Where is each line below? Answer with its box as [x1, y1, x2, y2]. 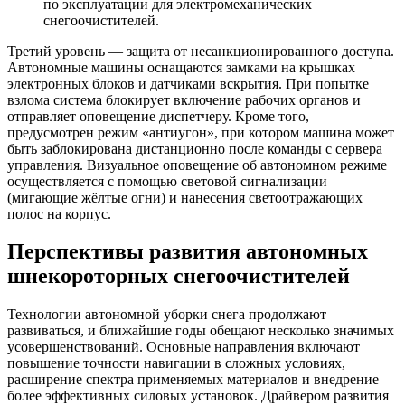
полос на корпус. [7, 205, 111, 221]
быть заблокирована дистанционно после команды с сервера [7, 140, 382, 156]
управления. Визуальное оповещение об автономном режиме [7, 156, 387, 173]
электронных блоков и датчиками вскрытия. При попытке [7, 75, 369, 91]
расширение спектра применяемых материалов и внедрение [7, 372, 379, 388]
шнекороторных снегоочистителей [7, 264, 350, 288]
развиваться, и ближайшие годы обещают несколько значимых [7, 323, 394, 339]
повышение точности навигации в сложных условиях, [7, 355, 345, 372]
